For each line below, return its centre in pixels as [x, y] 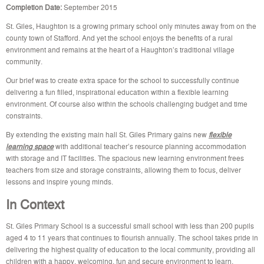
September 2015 [90, 6]
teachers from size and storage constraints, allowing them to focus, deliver [123, 169]
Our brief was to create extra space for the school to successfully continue [123, 80]
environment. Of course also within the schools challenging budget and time [127, 103]
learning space [30, 146]
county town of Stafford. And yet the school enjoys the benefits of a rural [119, 37]
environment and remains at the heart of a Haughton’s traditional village [120, 49]
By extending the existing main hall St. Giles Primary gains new [107, 134]
